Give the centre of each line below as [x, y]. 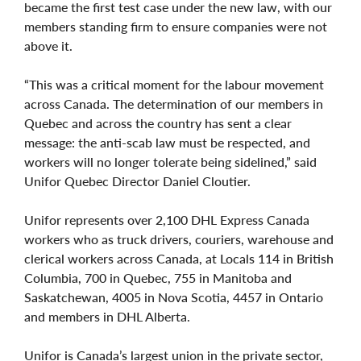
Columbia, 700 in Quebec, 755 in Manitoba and [158, 277]
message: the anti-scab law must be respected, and [167, 142]
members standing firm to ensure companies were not [176, 26]
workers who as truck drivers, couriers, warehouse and [179, 239]
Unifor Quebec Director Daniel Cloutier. [137, 180]
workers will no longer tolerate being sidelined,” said [170, 161]
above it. [52, 45]
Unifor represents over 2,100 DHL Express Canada [167, 219]
